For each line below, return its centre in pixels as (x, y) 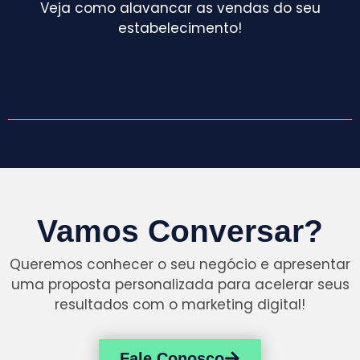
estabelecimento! (180, 28)
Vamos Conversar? (180, 231)
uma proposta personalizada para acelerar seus (180, 284)
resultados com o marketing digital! (180, 304)
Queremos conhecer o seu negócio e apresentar (180, 264)
